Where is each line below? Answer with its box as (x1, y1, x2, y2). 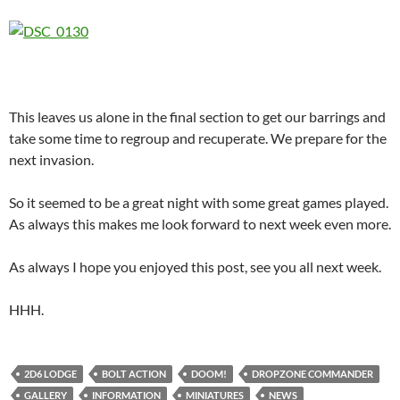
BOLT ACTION (102, 368, 166, 380)
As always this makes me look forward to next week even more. (9, 215, 391, 233)
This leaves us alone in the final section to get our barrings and (9, 108, 386, 126)
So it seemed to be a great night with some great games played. (9, 194, 388, 212)
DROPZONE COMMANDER (252, 368, 373, 380)
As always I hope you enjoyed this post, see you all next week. (9, 258, 381, 276)
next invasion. (9, 151, 94, 169)
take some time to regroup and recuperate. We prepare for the (9, 129, 387, 147)
